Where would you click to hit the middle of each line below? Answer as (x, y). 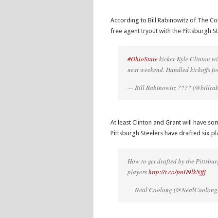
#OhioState (143, 59)
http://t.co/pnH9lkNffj (177, 172)
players (138, 172)
